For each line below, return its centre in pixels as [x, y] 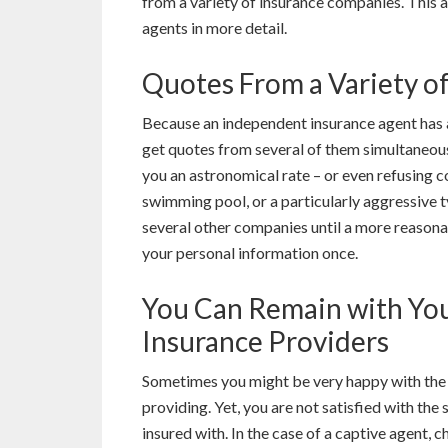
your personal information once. [250, 252]
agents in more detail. [214, 27]
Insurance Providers [268, 340]
